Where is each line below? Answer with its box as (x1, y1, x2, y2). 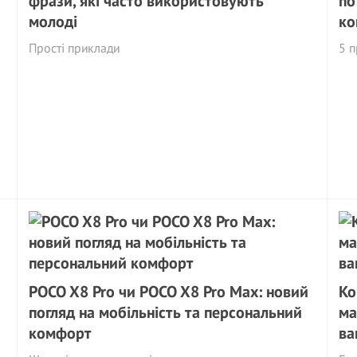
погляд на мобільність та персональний (29, 302, 303, 323)
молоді (29, 11, 78, 32)
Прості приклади (29, 40, 120, 56)
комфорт (29, 323, 92, 343)
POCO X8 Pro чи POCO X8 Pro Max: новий (29, 281, 309, 302)
